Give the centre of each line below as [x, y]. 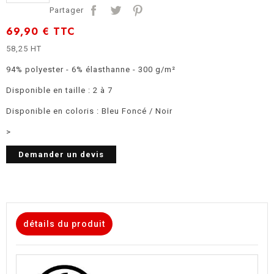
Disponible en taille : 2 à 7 [59, 90]
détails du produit [64, 224]
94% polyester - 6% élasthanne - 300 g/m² [91, 69]
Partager [67, 10]
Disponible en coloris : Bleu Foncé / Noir [89, 111]
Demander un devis [61, 154]
